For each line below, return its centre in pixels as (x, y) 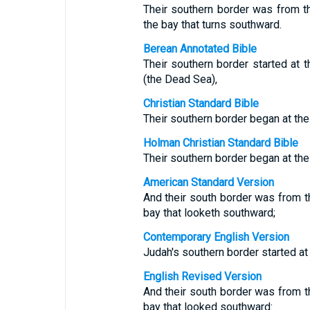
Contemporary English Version (216, 237)
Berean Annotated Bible (200, 49)
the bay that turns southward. (212, 25)
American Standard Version (208, 182)
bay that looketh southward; (209, 213)
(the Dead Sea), (180, 79)
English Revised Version (202, 276)
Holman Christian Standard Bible (220, 143)
